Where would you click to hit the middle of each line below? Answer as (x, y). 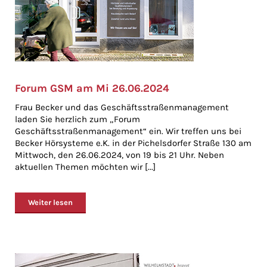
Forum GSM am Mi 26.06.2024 (92, 88)
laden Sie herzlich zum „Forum (77, 119)
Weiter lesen (50, 202)
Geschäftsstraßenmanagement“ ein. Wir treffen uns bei (128, 131)
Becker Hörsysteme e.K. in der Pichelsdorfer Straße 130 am (133, 143)
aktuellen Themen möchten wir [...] (85, 167)
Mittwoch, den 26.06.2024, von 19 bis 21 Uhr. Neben (119, 155)
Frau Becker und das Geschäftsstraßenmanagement (122, 107)
